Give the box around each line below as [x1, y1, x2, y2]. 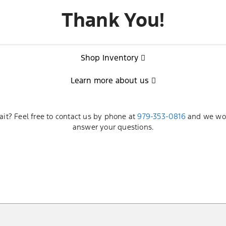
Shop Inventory [81, 52, 138, 63]
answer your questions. [72, 122, 154, 132]
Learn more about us [70, 75, 149, 86]
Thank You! [61, 8, 165, 32]
